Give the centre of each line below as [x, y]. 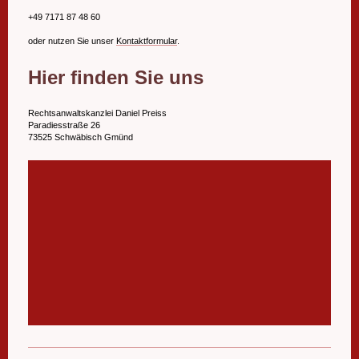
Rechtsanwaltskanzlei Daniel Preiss [97, 113]
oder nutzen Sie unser [72, 40]
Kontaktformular [147, 40]
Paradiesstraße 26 [64, 125]
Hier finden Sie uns [116, 77]
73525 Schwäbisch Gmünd [81, 137]
